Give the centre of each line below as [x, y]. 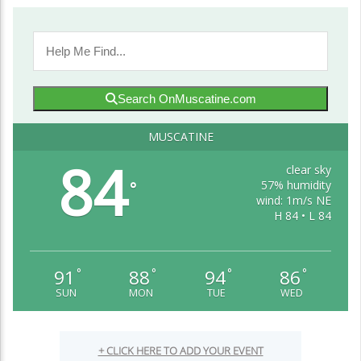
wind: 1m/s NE [294, 200]
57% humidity [297, 185]
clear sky [309, 170]
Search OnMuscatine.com [187, 99]
